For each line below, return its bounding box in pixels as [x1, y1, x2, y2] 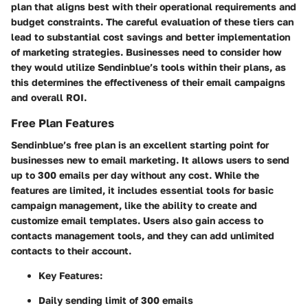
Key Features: [38, 269, 102, 281]
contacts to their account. [11, 244, 131, 256]
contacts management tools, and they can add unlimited [11, 229, 274, 241]
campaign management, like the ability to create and [11, 199, 257, 211]
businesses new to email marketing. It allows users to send [11, 153, 289, 166]
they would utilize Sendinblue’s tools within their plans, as [11, 60, 286, 73]
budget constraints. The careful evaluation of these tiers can [11, 15, 294, 27]
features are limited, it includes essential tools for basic [11, 184, 274, 196]
